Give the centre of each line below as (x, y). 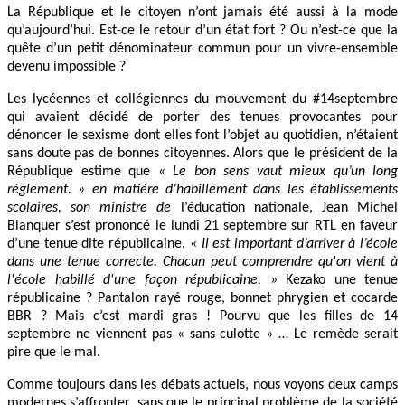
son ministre (109, 207)
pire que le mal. (54, 352)
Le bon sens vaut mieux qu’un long (285, 171)
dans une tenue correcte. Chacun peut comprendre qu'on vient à (202, 262)
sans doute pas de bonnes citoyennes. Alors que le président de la (202, 153)
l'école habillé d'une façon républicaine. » (142, 280)
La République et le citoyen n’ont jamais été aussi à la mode (202, 12)
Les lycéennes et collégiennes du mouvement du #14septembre (202, 99)
